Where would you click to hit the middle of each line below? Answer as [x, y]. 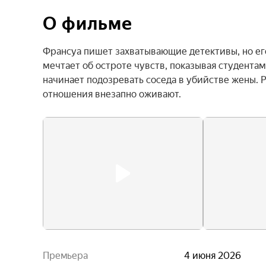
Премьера [65, 256]
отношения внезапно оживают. [112, 94]
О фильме [88, 23]
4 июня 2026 [213, 256]
